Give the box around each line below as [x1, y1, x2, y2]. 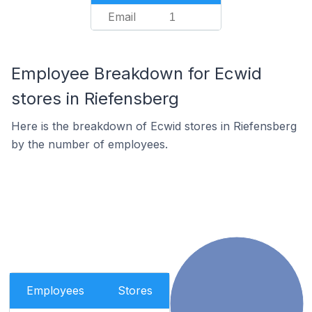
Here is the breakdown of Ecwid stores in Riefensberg [11, 119, 297, 133]
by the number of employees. [11, 137, 168, 151]
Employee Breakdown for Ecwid [11, 63, 262, 84]
